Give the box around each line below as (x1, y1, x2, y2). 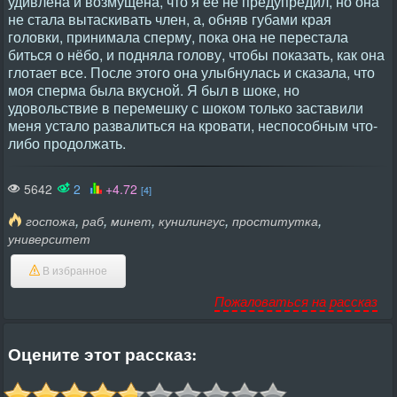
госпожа (26, 212, 75, 230)
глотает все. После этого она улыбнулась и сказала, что (8, 62, 375, 82)
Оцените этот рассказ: (8, 341, 197, 367)
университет (8, 230, 90, 247)
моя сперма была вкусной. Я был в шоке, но (8, 80, 300, 100)
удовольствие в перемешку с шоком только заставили (8, 97, 363, 118)
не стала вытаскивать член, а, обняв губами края (8, 9, 331, 29)
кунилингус (159, 212, 225, 230)
